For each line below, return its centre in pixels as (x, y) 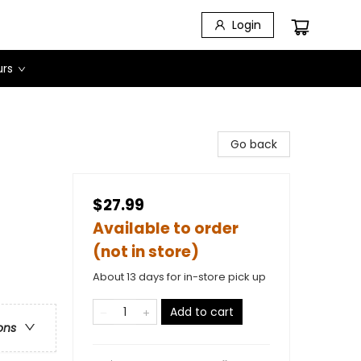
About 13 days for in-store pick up (179, 277)
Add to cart (202, 312)
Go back (254, 144)
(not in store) (146, 252)
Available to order (166, 228)
